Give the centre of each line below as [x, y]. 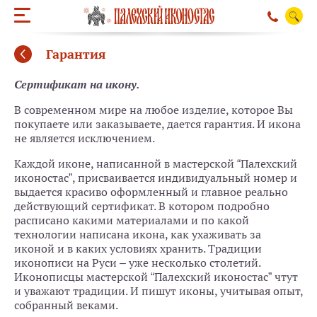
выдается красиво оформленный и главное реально [151, 192]
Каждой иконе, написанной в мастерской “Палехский [156, 163]
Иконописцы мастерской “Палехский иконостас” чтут [156, 277]
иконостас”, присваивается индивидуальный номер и [156, 178]
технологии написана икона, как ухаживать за [138, 234]
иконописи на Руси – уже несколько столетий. [137, 263]
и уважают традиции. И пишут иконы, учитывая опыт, [158, 291]
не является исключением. [85, 138]
